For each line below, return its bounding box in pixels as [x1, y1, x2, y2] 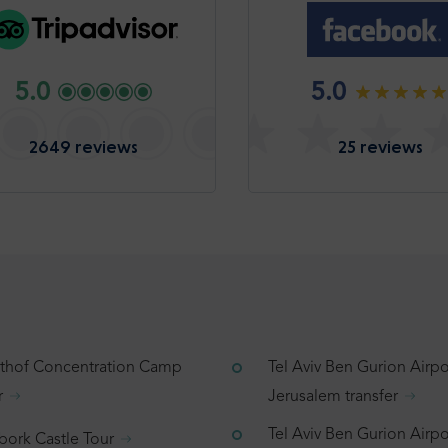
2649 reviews [29, 136, 139, 158]
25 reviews [337, 136, 423, 158]
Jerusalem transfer [268, 389, 398, 406]
